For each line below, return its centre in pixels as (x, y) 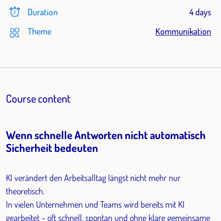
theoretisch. (25, 191)
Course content (38, 98)
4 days (200, 12)
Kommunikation (183, 31)
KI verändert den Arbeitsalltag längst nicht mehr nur (93, 178)
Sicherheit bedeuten (52, 148)
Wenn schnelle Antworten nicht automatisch (106, 135)
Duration (43, 12)
